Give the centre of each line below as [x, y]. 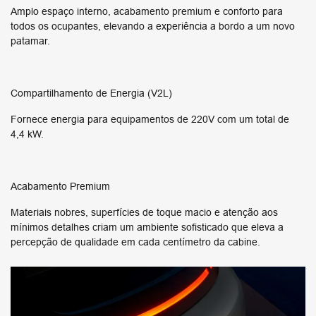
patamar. [30, 41]
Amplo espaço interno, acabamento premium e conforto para [147, 12]
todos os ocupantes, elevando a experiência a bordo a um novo [153, 26]
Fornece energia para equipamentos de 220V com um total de [150, 120]
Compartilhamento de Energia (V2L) [91, 93]
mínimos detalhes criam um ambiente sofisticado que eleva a [147, 227]
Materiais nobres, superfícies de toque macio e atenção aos [144, 213]
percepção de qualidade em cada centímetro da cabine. [135, 242]
